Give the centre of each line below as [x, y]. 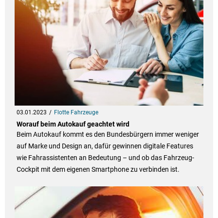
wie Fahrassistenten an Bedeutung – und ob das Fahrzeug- [105, 157]
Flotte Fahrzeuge [76, 112]
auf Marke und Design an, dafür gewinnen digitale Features [105, 146]
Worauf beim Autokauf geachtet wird [73, 124]
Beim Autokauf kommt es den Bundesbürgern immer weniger [108, 134]
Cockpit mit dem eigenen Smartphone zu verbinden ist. [98, 169]
